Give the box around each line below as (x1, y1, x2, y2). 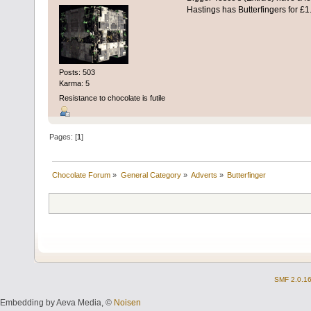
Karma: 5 (58, 78, 90, 87)
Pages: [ (49, 133, 78, 142)
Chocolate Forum (52, 171, 111, 180)
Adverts (190, 171, 217, 180)
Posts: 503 (58, 67, 95, 76)
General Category (120, 171, 181, 180)
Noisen (114, 298, 141, 308)
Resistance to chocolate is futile (58, 94, 165, 102)
